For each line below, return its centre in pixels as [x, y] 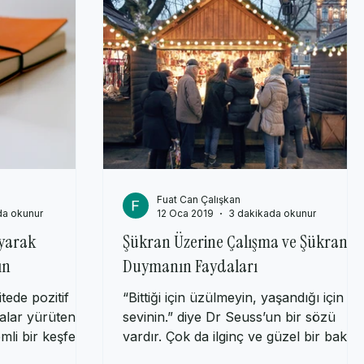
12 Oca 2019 [185, 230]
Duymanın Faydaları [190, 283]
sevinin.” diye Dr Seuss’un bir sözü [229, 334]
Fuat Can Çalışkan [199, 216]
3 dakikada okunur [272, 230]
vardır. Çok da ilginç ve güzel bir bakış [240, 353]
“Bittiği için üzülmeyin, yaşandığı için [233, 314]
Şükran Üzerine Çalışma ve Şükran [235, 258]
